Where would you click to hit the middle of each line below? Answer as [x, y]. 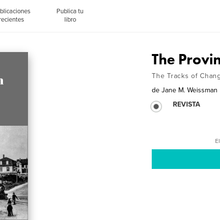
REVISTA [187, 104]
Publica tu [70, 11]
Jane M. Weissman [190, 90]
